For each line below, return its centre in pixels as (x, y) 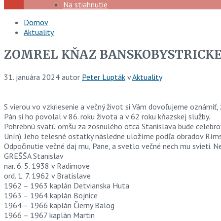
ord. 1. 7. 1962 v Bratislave (47, 175)
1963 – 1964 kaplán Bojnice (51, 195)
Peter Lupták (104, 77)
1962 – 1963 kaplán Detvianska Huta (67, 185)
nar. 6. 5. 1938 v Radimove (47, 166)
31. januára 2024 (33, 77)
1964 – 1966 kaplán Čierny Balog (59, 205)
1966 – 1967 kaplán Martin (49, 215)
